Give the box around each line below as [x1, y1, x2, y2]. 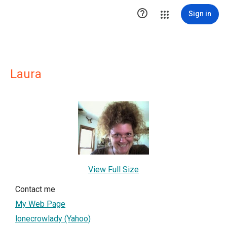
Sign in [188, 10, 211, 18]
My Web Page [15, 199, 65, 209]
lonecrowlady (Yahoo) [15, 213, 91, 223]
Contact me [15, 184, 55, 194]
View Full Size [88, 164, 139, 174]
